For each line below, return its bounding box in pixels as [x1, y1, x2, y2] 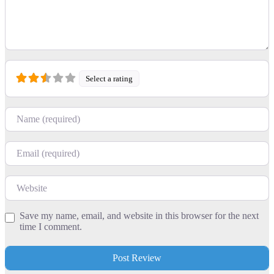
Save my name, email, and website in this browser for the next [20, 210, 259, 221]
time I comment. [20, 221, 82, 232]
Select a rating [86, 73, 133, 83]
